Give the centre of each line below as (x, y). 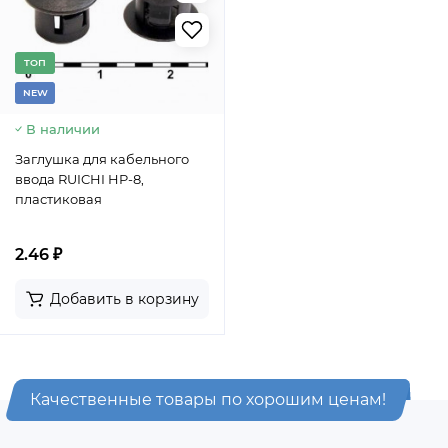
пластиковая (58, 199)
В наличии (63, 129)
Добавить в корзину (124, 299)
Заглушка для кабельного (102, 159)
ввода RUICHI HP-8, (79, 179)
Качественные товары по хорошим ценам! (208, 399)
